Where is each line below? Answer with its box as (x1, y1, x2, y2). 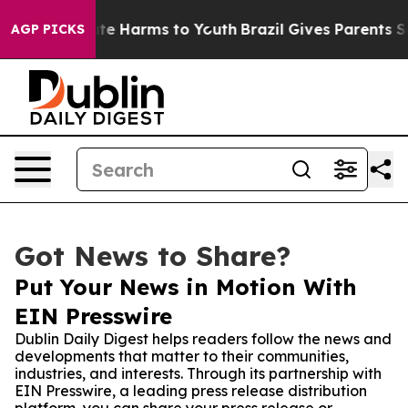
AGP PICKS (11, 21, 85, 37)
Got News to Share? (15, 239, 291, 273)
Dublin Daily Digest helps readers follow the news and (15, 330, 392, 348)
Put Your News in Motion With (15, 273, 357, 301)
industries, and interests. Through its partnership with (15, 364, 382, 382)
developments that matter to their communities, (15, 347, 349, 365)
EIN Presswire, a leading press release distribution (15, 382, 367, 400)
